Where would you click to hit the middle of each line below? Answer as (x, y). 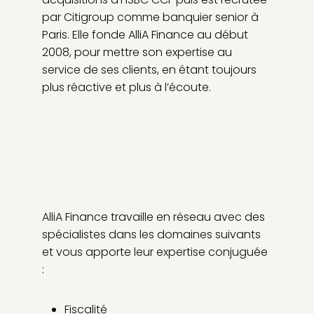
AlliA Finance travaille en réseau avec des (153, 217)
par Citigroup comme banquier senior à (150, 18)
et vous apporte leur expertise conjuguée (155, 252)
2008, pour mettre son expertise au (137, 53)
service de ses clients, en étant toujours (149, 70)
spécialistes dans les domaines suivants (151, 235)
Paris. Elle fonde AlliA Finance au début (145, 35)
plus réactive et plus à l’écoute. (127, 88)
